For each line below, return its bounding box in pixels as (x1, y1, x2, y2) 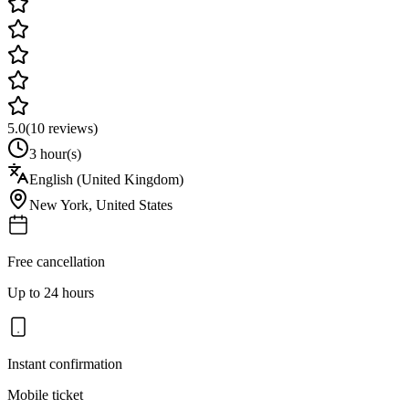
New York (29, 196, 89, 213)
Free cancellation (7, 253, 105, 269)
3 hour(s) (29, 145, 81, 162)
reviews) (45, 120, 98, 136)
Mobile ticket (7, 386, 83, 403)
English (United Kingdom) (29, 171, 184, 187)
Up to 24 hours (7, 284, 94, 300)
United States (96, 196, 173, 213)
